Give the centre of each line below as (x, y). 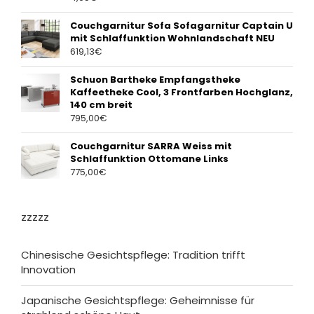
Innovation (48, 270)
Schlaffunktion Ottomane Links (149, 159)
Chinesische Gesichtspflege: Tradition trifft (133, 255)
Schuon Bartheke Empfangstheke (155, 80)
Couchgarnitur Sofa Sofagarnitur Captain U (182, 26)
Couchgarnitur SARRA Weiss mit (151, 146)
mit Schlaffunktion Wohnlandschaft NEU (172, 39)
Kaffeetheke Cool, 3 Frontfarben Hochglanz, (182, 93)
